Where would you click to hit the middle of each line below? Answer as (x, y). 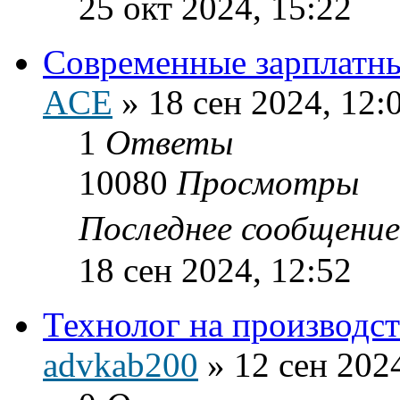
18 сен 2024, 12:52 (215, 270)
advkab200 (121, 364)
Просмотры (268, 182)
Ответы (169, 142)
